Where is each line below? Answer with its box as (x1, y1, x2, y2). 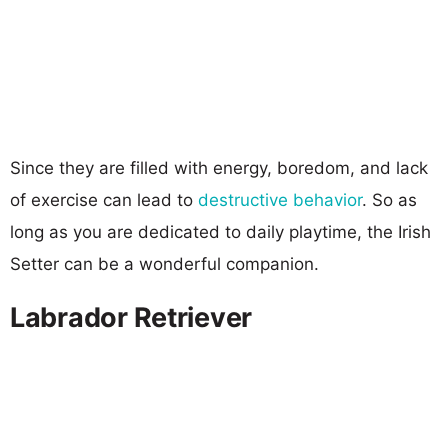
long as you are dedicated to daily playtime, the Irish (10, 221, 431, 242)
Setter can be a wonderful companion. (10, 253, 319, 274)
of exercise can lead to (10, 189, 198, 210)
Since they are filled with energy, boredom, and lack (10, 157, 428, 178)
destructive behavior (198, 189, 362, 210)
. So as (362, 189, 417, 210)
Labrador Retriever (10, 300, 253, 334)
